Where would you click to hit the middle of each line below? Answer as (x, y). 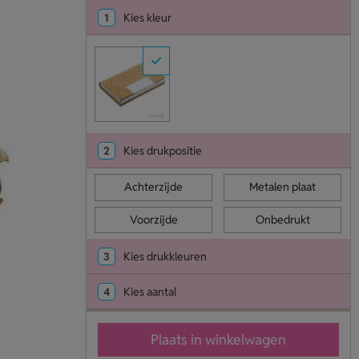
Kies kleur (147, 18)
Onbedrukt (282, 219)
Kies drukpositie (162, 151)
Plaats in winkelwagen (218, 340)
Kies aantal (149, 292)
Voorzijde (153, 219)
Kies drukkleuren (165, 257)
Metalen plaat (283, 187)
